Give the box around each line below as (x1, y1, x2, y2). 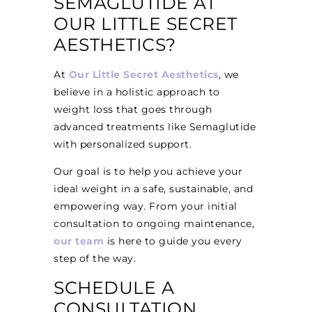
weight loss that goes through (54, 102, 212, 116)
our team (54, 235, 104, 248)
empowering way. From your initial (54, 200, 237, 213)
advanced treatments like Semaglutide (54, 120, 256, 133)
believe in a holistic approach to (54, 85, 220, 98)
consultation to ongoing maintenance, (54, 217, 255, 231)
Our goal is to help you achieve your (54, 165, 243, 178)
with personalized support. (54, 137, 192, 150)
